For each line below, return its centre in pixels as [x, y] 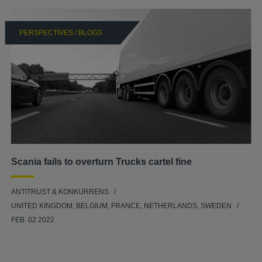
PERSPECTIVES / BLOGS [61, 32]
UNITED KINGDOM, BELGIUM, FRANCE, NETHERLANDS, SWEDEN [122, 206]
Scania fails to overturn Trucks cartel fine [101, 161]
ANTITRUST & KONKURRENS [60, 192]
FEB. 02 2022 [32, 220]
